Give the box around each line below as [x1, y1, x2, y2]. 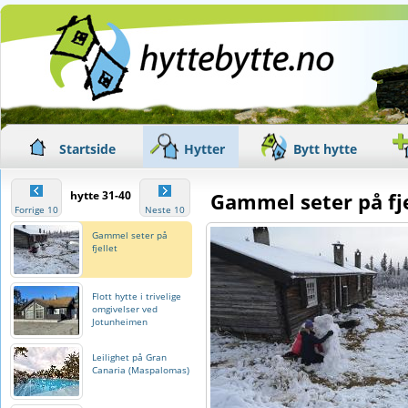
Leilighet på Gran [92, 351, 167, 363]
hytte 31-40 [70, 188, 131, 203]
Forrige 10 [15, 203, 58, 216]
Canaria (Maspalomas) [92, 363, 189, 376]
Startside [59, 140, 116, 158]
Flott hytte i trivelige [92, 290, 181, 302]
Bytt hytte [293, 140, 357, 158]
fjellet [92, 241, 117, 254]
